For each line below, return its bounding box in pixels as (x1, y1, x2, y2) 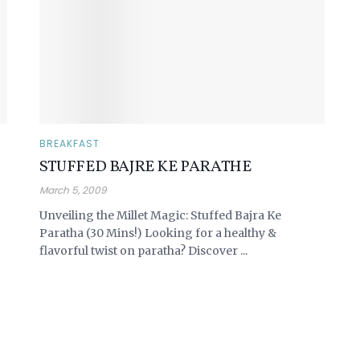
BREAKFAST (39, 136, 100, 150)
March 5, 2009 (39, 182, 107, 197)
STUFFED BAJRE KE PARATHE (39, 155, 252, 178)
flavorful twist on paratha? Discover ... (39, 243, 247, 258)
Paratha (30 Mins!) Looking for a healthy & (39, 225, 276, 240)
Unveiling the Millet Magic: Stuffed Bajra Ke (39, 207, 281, 223)
